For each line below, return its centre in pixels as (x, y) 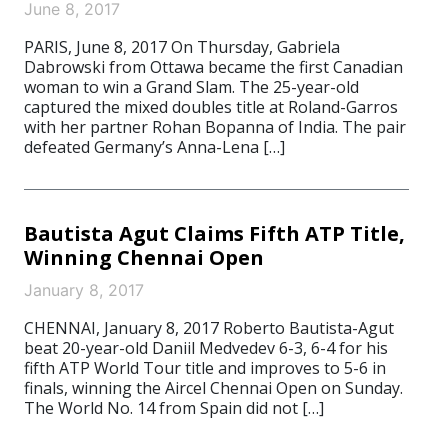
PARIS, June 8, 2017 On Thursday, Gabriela (182, 47)
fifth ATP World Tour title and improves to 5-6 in (205, 368)
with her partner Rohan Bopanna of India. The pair (215, 127)
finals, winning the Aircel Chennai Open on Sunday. (213, 388)
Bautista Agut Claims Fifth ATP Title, (214, 233)
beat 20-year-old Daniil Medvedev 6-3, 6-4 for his (206, 348)
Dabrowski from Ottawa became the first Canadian (213, 67)
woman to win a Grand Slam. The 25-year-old (191, 87)
